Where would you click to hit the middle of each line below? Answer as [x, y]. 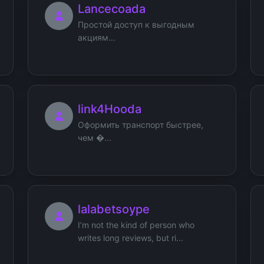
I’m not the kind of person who [136, 225]
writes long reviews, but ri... [131, 237]
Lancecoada [112, 9]
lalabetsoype [114, 209]
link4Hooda [110, 109]
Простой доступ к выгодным [136, 24]
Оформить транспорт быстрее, [141, 124]
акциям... [97, 37]
